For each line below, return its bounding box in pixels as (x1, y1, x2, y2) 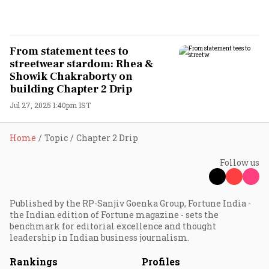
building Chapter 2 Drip (10, 82, 132, 96)
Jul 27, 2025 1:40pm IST (10, 100, 91, 110)
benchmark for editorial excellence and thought (10, 220, 216, 232)
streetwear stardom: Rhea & (10, 57, 154, 71)
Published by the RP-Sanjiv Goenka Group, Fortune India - (10, 198, 251, 209)
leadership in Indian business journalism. (10, 232, 189, 243)
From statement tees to (10, 44, 128, 58)
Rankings (10, 255, 58, 268)
